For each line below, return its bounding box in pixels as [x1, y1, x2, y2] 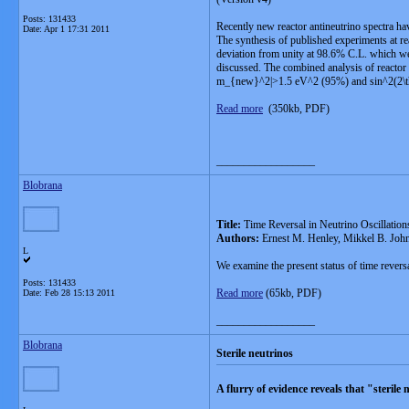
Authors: [216, 232, 259, 245]
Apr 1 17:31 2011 [44, 24, 110, 34]
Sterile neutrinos [216, 347, 293, 360]
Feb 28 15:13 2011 [45, 288, 115, 298]
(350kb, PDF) [263, 102, 330, 115]
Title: [216, 218, 241, 231]
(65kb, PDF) [263, 287, 321, 299]
